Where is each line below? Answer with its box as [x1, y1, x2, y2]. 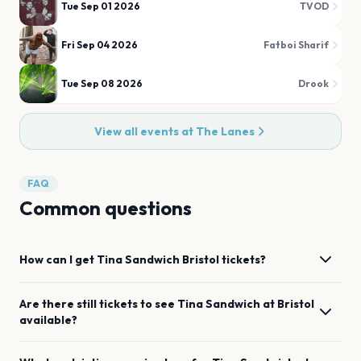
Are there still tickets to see [19, 297, 177, 311]
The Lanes [195, 124, 255, 139]
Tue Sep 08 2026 [61, 77, 143, 89]
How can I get [19, 252, 97, 267]
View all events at [93, 124, 196, 139]
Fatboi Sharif [263, 39, 329, 51]
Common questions [19, 196, 192, 220]
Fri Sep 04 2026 [61, 39, 138, 51]
